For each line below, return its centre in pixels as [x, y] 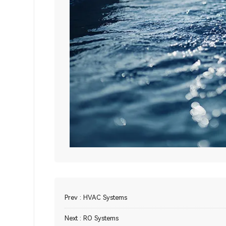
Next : [74, 218]
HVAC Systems [105, 198]
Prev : [74, 198]
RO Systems [101, 218]
